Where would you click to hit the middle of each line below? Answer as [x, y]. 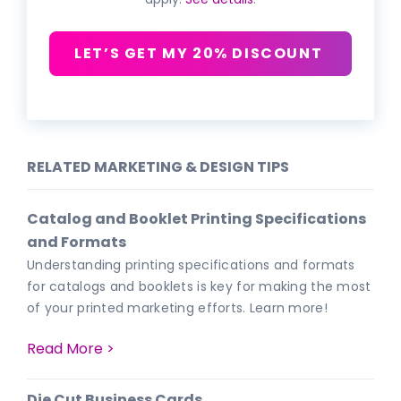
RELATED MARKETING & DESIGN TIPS [158, 167]
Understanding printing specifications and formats [191, 264]
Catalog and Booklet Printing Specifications [196, 218]
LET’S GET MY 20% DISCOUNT [200, 54]
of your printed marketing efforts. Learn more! [177, 307]
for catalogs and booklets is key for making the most [199, 286]
